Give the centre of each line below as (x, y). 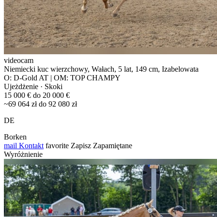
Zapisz (81, 145)
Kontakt (30, 145)
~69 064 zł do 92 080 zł (40, 104)
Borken (15, 137)
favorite (57, 145)
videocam (19, 60)
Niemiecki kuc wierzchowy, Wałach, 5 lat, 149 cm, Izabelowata (101, 69)
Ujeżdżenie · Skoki (33, 86)
